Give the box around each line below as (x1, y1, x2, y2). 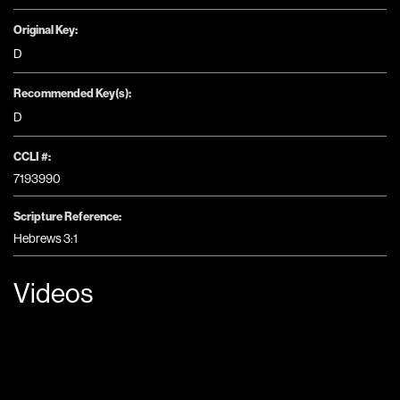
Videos (13, 275, 93, 310)
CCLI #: (13, 148, 51, 163)
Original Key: (13, 21, 78, 37)
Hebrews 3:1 (13, 229, 78, 246)
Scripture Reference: (13, 208, 121, 223)
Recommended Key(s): (13, 85, 131, 100)
